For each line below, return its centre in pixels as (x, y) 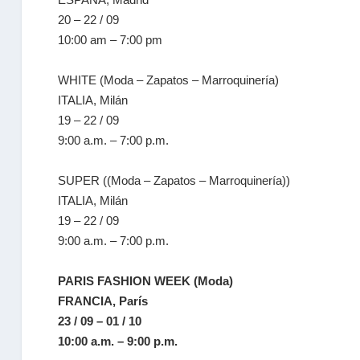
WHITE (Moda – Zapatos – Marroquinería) (169, 80)
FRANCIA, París (103, 301)
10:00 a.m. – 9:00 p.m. (118, 341)
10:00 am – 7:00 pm (110, 40)
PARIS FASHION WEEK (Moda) (146, 281)
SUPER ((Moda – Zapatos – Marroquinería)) (174, 180)
